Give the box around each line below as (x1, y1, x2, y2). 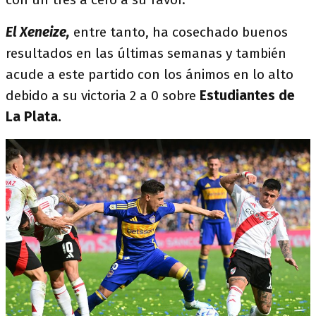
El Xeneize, (6, 24, 70, 40)
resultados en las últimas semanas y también (6, 45, 286, 61)
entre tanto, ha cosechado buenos (70, 24, 288, 40)
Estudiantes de (200, 87, 295, 104)
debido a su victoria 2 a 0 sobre (6, 87, 200, 104)
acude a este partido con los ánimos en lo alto (6, 66, 293, 83)
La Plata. (6, 109, 61, 125)
